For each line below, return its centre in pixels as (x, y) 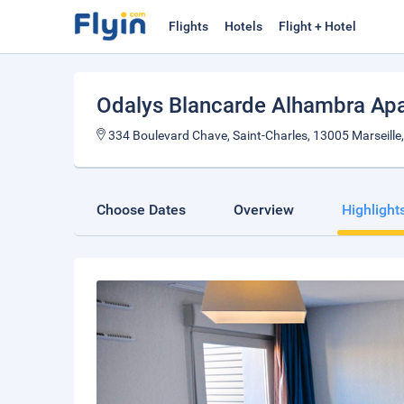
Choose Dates (141, 210)
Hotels (243, 26)
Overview (264, 210)
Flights (188, 26)
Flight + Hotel (317, 26)
